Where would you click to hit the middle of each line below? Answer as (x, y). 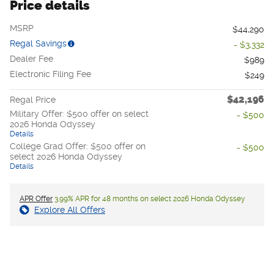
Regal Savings (38, 43)
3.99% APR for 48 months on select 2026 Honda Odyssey (149, 198)
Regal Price (33, 99)
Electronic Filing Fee (50, 74)
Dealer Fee (31, 58)
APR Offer (36, 198)
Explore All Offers (70, 209)
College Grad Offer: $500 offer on (78, 146)
